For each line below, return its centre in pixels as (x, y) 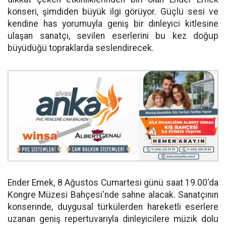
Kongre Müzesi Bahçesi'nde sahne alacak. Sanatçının (113, 194)
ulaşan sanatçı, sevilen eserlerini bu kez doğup (113, 36)
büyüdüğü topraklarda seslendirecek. (81, 48)
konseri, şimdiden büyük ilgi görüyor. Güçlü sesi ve (113, 11)
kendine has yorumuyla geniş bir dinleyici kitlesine (113, 23)
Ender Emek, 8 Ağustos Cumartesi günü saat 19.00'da (113, 182)
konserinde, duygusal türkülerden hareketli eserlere (113, 207)
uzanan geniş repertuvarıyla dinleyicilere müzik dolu (113, 219)
